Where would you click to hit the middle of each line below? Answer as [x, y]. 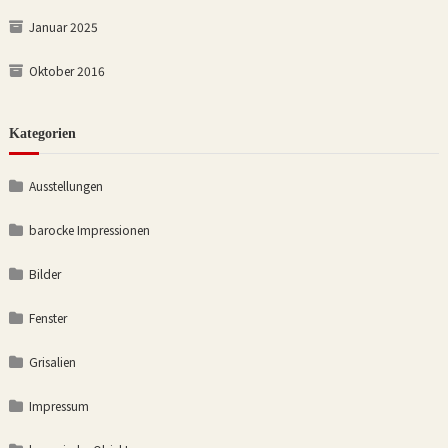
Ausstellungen [65, 186]
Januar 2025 [63, 27]
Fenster [47, 318]
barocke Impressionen [89, 230]
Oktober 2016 [66, 71]
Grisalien [52, 362]
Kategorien [42, 134]
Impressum [58, 406]
